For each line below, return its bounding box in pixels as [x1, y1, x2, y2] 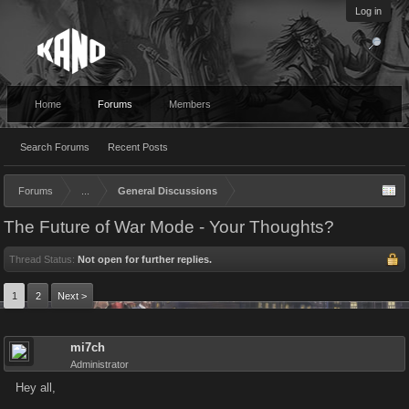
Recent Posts [108, 142, 168, 152]
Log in [355, 5, 382, 16]
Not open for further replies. [78, 254, 212, 265]
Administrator [70, 359, 129, 370]
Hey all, [16, 381, 56, 394]
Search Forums [20, 142, 89, 152]
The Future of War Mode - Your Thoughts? [4, 217, 334, 236]
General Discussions [118, 185, 217, 196]
